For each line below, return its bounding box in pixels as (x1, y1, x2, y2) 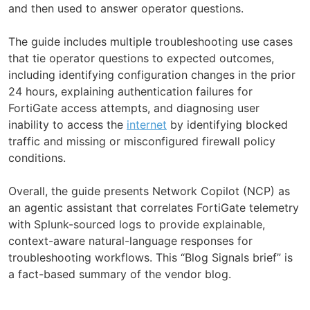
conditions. (8, 150, 66, 165)
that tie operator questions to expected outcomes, (8, 51, 274, 65)
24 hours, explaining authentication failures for (8, 84, 253, 98)
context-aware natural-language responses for (8, 233, 253, 248)
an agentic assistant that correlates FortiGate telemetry (8, 200, 299, 215)
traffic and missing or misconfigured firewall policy (8, 134, 275, 148)
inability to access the (8, 117, 127, 131)
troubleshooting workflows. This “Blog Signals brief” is (8, 250, 293, 264)
